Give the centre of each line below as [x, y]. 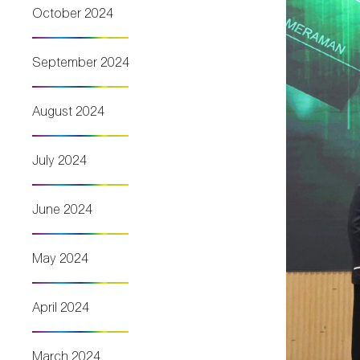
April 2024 [61, 307]
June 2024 [62, 209]
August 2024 [68, 111]
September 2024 [81, 62]
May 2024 [60, 258]
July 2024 [59, 160]
